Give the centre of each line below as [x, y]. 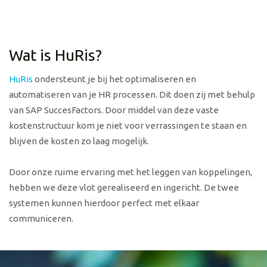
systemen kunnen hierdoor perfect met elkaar [104, 203]
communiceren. [41, 219]
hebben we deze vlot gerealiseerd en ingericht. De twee [124, 188]
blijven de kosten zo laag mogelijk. [79, 141]
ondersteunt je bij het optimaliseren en [114, 79]
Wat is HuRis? [55, 55]
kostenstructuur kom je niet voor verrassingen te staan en [128, 126]
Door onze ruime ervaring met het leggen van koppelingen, [131, 172]
